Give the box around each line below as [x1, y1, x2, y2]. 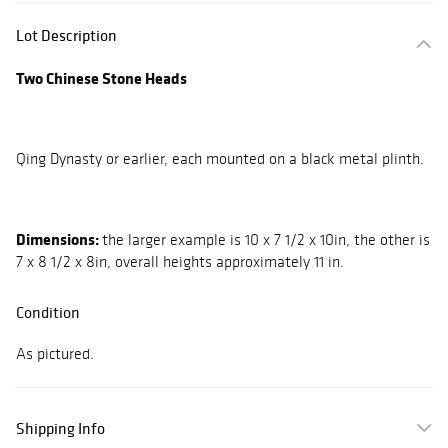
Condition [16, 302, 80, 323]
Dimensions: [16, 228, 102, 251]
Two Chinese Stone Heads [16, 67, 187, 90]
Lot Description [16, 25, 117, 46]
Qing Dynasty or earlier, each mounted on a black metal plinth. [16, 149, 428, 169]
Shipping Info [16, 418, 105, 439]
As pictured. [16, 344, 98, 364]
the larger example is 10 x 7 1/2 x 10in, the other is [102, 230, 430, 250]
